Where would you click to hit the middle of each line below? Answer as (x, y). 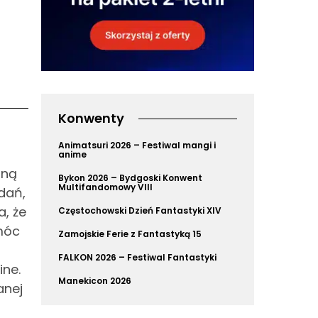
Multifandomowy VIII (105, 187)
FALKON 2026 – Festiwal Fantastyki (137, 257)
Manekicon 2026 (95, 281)
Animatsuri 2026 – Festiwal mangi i (137, 145)
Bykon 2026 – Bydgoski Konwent (130, 178)
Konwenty (91, 118)
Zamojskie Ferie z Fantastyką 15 (130, 234)
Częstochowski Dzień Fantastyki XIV (140, 210)
